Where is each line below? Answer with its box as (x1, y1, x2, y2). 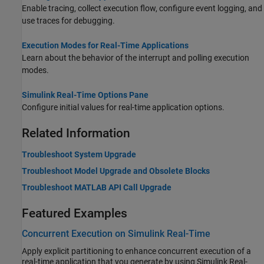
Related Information (22, 126, 130, 140)
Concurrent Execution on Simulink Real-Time (22, 228, 210, 239)
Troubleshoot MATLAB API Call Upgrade (22, 182, 171, 192)
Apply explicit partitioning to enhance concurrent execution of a (22, 246, 251, 256)
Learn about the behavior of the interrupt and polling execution (22, 52, 249, 62)
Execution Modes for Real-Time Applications (22, 40, 189, 50)
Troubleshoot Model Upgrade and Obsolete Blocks (22, 166, 210, 176)
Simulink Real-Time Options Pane (22, 90, 148, 100)
